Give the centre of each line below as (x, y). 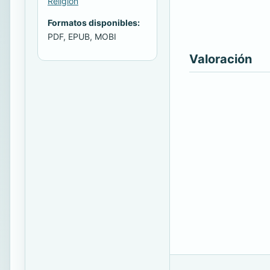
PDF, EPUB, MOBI (82, 36)
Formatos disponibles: (94, 22)
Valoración (221, 59)
